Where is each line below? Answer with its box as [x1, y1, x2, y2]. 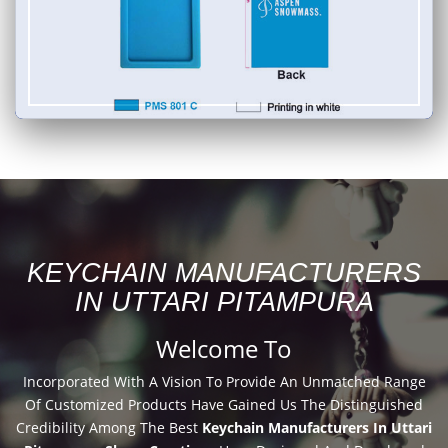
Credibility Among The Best [16, 417, 202, 437]
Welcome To [156, 331, 292, 365]
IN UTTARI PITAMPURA [74, 286, 374, 317]
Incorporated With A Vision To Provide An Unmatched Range [22, 371, 426, 391]
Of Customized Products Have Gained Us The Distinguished [25, 394, 423, 414]
